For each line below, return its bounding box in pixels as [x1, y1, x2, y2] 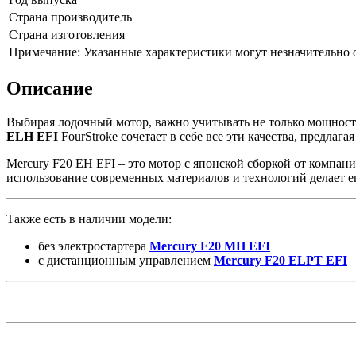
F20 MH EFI [200, 238, 270, 253]
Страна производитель [9, 10, 132, 24]
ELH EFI [6, 129, 61, 143]
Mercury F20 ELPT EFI [214, 253, 347, 267]
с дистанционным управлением [38, 253, 214, 267]
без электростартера [38, 238, 149, 253]
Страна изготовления [9, 27, 125, 41]
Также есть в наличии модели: [6, 211, 172, 226]
